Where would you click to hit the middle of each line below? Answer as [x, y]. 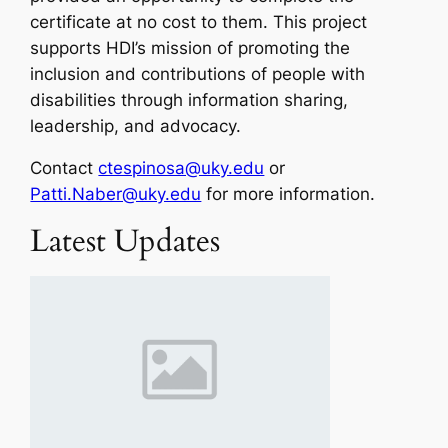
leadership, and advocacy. [138, 125]
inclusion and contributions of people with [198, 73]
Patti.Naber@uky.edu [116, 193]
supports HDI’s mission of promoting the [190, 47]
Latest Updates [125, 240]
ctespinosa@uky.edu [181, 167]
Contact [64, 167]
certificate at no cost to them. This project [199, 21]
